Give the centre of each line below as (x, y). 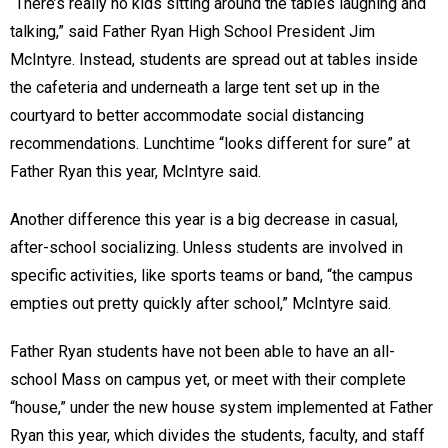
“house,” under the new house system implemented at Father (221, 407)
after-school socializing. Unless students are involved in (206, 247)
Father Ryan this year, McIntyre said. (137, 171)
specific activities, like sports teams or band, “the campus (211, 275)
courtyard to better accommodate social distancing (187, 115)
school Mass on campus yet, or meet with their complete (208, 379)
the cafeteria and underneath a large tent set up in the (195, 87)
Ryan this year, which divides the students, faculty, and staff (217, 435)
